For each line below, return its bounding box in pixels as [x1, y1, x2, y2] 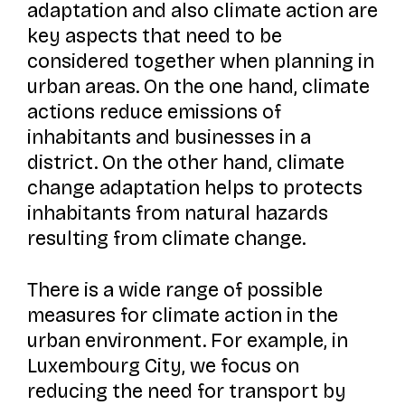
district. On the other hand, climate [26, 151, 344, 175]
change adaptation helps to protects [26, 176, 363, 201]
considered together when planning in [26, 50, 374, 74]
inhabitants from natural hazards [26, 202, 328, 226]
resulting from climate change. [26, 227, 306, 251]
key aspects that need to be [26, 24, 282, 49]
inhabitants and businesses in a [26, 126, 311, 150]
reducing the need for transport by [26, 379, 346, 403]
